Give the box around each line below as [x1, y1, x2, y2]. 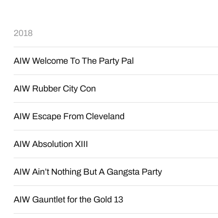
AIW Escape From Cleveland [14, 111, 125, 121]
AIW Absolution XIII [14, 139, 89, 149]
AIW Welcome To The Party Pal [14, 56, 134, 66]
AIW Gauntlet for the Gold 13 [14, 195, 124, 204]
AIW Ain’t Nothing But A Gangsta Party [14, 167, 163, 177]
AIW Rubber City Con [14, 84, 96, 93]
